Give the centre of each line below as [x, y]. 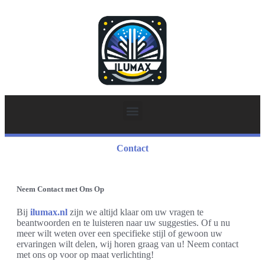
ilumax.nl [49, 212]
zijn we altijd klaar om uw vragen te [135, 212]
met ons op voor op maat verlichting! [85, 255]
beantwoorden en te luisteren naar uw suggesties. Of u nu [123, 223]
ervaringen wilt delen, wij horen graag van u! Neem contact [127, 244]
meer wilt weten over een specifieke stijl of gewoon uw [119, 234]
